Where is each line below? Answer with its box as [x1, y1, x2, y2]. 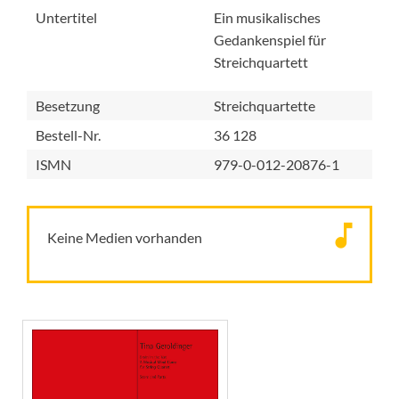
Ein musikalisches [214, 9, 321, 26]
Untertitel [36, 9, 97, 26]
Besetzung [36, 97, 100, 114]
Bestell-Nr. [36, 126, 101, 143]
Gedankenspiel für [214, 31, 326, 48]
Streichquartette [214, 97, 315, 114]
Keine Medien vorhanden [47, 229, 202, 246]
